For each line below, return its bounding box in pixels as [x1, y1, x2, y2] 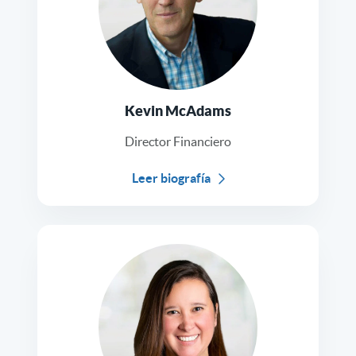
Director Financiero [125, 134, 231, 149]
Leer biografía [131, 171, 211, 186]
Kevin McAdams [125, 103, 231, 120]
